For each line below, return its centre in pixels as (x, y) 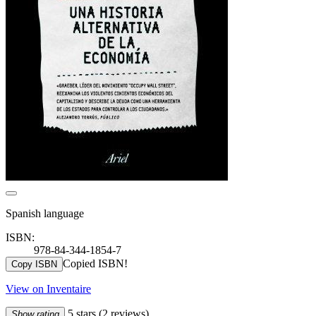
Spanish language (45, 213)
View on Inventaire (48, 288)
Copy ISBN (34, 264)
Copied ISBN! (95, 263)
